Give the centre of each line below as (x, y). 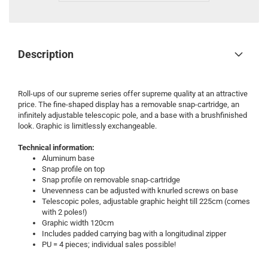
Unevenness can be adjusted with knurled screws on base (140, 191)
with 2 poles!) (65, 212)
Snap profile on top (73, 169)
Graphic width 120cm (78, 223)
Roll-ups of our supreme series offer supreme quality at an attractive (133, 94)
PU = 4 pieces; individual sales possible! (109, 244)
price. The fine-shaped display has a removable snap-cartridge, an (129, 104)
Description (46, 54)
